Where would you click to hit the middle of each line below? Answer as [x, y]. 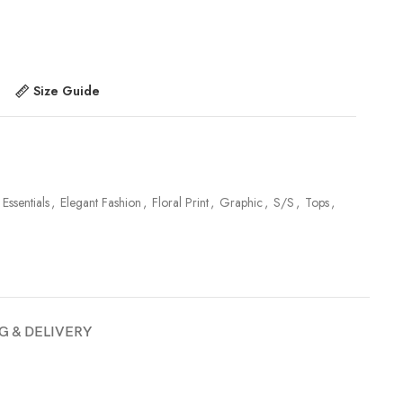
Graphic [241, 202]
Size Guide [66, 91]
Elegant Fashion [101, 202]
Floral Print [180, 202]
